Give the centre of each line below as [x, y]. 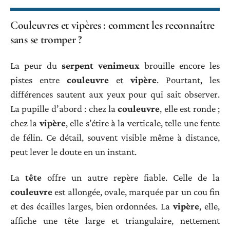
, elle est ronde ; [190, 108]
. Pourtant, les [188, 80]
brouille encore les [180, 65]
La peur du [36, 65]
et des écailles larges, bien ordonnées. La [92, 206]
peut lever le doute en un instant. [73, 151]
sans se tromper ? [46, 40]
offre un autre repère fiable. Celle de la [131, 178]
